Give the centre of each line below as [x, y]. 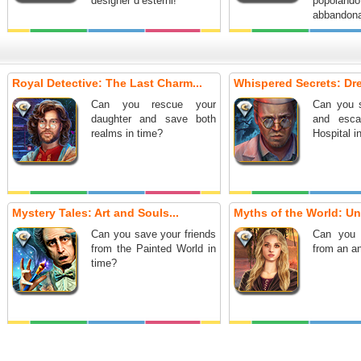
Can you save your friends [154, 234]
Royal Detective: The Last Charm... [107, 83]
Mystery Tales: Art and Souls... [95, 213]
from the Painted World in [154, 249]
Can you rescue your [154, 104]
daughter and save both [154, 119]
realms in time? [127, 133]
